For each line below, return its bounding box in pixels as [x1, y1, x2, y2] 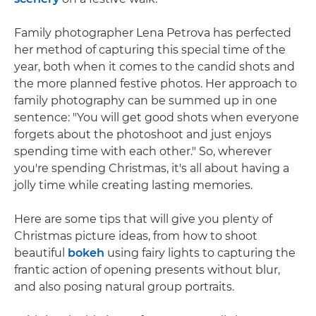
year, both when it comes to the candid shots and [14, 59, 295, 73]
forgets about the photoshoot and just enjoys [14, 127, 272, 141]
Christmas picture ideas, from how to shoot [14, 229, 257, 243]
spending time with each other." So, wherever [14, 144, 272, 158]
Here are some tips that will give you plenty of [14, 212, 272, 226]
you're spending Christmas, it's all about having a [14, 161, 289, 175]
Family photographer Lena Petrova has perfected [14, 25, 291, 39]
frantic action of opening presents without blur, [14, 262, 280, 276]
